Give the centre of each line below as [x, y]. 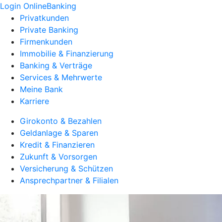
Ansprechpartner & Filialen [69, 180]
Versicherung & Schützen [66, 168]
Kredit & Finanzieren [57, 145]
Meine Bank [41, 89]
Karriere [34, 101]
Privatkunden [44, 18]
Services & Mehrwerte [61, 77]
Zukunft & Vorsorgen [58, 157]
